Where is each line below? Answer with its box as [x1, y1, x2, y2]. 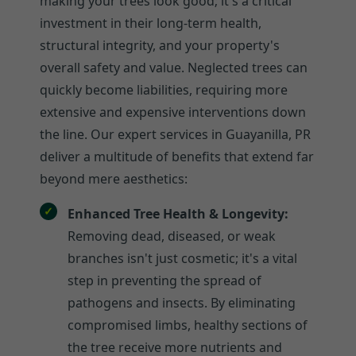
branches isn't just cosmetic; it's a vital [68, 249, 297, 267]
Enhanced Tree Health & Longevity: [68, 204, 288, 222]
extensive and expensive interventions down [40, 103, 306, 121]
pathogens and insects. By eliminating [68, 293, 296, 311]
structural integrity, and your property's [40, 36, 280, 54]
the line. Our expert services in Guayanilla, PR [40, 125, 311, 143]
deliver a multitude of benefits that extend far [40, 147, 314, 165]
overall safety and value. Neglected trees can [40, 58, 308, 76]
